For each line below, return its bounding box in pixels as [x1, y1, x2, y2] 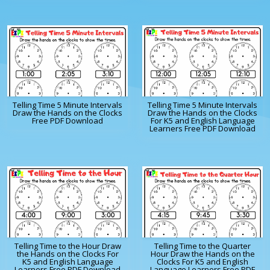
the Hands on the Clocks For [16, 248, 119, 260]
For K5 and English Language [150, 115, 255, 127]
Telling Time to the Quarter [154, 240, 251, 252]
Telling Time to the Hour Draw [14, 240, 121, 252]
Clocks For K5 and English [157, 256, 248, 268]
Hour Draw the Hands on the [150, 248, 255, 260]
